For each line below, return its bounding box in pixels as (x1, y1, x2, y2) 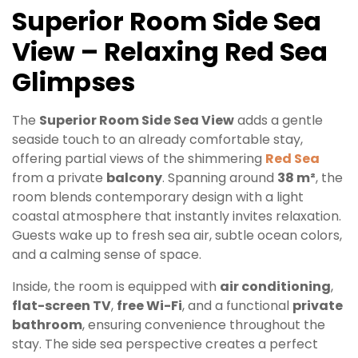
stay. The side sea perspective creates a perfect (12, 335, 318, 354)
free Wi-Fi (117, 296, 182, 316)
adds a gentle (234, 111, 323, 130)
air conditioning (220, 277, 331, 296)
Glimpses (12, 63, 135, 100)
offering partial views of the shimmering (12, 149, 265, 169)
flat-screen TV (12, 296, 111, 316)
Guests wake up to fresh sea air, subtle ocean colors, (12, 226, 342, 245)
